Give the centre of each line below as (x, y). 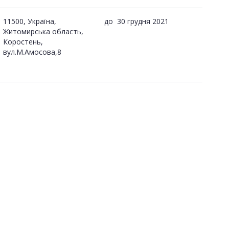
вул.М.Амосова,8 (32, 52)
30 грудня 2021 (143, 21)
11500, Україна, (30, 21)
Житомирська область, (43, 31)
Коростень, (23, 41)
